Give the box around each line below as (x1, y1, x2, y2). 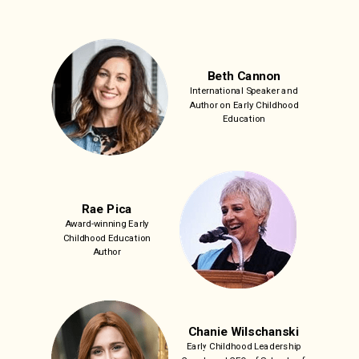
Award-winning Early (64, 218, 150, 230)
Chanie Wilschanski (188, 325, 299, 340)
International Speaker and (190, 85, 298, 97)
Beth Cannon (207, 69, 280, 84)
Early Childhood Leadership (186, 341, 301, 353)
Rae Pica (82, 202, 132, 217)
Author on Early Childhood (189, 99, 299, 111)
